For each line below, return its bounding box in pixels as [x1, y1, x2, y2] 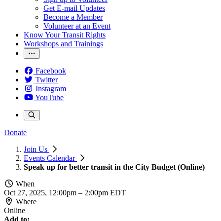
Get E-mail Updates [43, 4, 105, 12]
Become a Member [43, 13, 103, 21]
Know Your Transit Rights [24, 31, 106, 39]
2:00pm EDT [84, 188, 126, 197]
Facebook [36, 67, 66, 75]
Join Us [24, 145, 49, 153]
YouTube [35, 93, 64, 102]
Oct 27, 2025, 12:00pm [4, 188, 78, 197]
